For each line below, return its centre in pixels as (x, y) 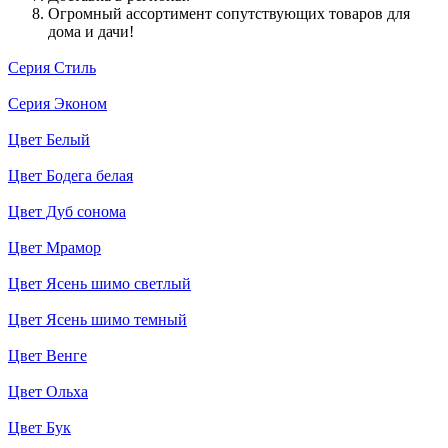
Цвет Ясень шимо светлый (99, 283)
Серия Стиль (52, 67)
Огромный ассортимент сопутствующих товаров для (229, 13)
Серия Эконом (57, 103)
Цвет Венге (47, 355)
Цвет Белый (49, 139)
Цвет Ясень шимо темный (97, 319)
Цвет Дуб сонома (67, 211)
